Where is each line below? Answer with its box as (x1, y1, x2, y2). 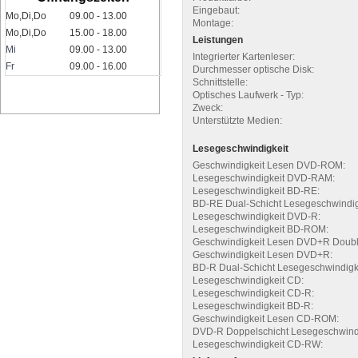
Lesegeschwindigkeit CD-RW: (193, 339, 323, 350)
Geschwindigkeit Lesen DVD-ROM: (193, 160, 345, 171)
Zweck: (193, 102, 223, 113)
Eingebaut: (193, 5, 240, 16)
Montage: (193, 18, 233, 29)
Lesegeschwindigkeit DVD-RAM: (193, 173, 335, 184)
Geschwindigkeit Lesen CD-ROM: (193, 313, 339, 324)
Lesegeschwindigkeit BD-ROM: (193, 224, 328, 235)
